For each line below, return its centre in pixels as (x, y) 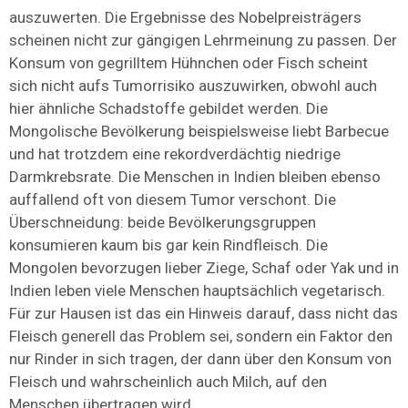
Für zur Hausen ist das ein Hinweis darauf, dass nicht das (204, 314)
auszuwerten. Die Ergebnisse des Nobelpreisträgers (185, 18)
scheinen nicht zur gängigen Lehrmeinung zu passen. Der (203, 41)
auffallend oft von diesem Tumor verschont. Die (173, 200)
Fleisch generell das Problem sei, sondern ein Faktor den (201, 337)
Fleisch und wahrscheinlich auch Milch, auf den (168, 382)
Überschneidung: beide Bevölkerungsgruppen (163, 223)
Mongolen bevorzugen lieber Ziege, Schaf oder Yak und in (204, 268)
